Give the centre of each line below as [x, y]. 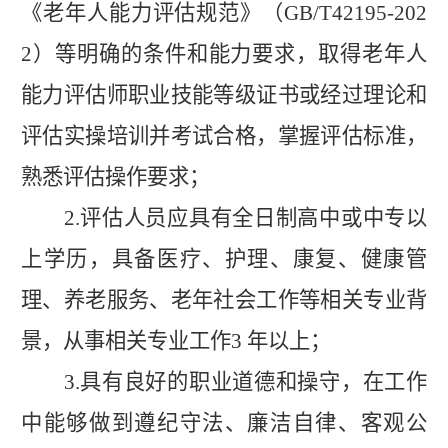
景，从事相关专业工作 [126, 340]
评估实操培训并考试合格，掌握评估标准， [224, 135]
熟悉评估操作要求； [115, 176]
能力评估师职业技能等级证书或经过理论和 [224, 94]
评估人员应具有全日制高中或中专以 [253, 217]
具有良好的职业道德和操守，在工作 [253, 381]
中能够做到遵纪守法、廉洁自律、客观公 [224, 422]
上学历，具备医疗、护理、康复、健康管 [224, 258]
